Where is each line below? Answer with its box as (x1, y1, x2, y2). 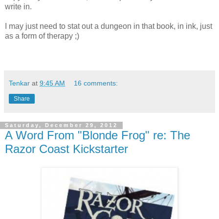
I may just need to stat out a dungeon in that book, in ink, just (5, 22, 212, 30)
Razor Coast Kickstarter (5, 142, 128, 155)
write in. (5, 2, 32, 11)
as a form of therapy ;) (5, 31, 79, 40)
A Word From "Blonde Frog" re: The (5, 128, 190, 142)
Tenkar (9, 79, 30, 87)
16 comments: (74, 79, 118, 87)
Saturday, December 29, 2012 (5, 122, 118, 129)
